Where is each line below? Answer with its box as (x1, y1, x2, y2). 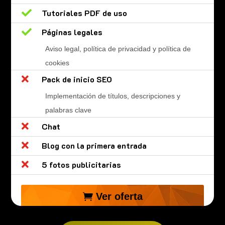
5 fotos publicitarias (41, 159, 121, 170)
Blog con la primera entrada (41, 140, 147, 151)
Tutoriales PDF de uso (41, 8, 127, 19)
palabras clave (45, 106, 91, 115)
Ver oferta (95, 191, 143, 202)
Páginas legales (41, 27, 102, 38)
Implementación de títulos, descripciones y (45, 92, 180, 100)
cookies (45, 59, 69, 67)
